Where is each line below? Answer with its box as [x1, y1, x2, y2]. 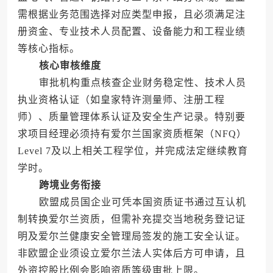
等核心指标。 [17, 43, 80, 54]
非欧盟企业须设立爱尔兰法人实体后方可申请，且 [17, 248, 246, 259]
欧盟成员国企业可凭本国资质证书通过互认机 [17, 197, 246, 208]
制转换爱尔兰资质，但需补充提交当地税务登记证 [17, 214, 246, 225]
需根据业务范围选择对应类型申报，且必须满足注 [17, 9, 246, 20]
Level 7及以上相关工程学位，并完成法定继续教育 [17, 146, 248, 157]
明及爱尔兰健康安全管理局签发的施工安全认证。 [17, 231, 246, 242]
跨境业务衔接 [38, 180, 101, 191]
